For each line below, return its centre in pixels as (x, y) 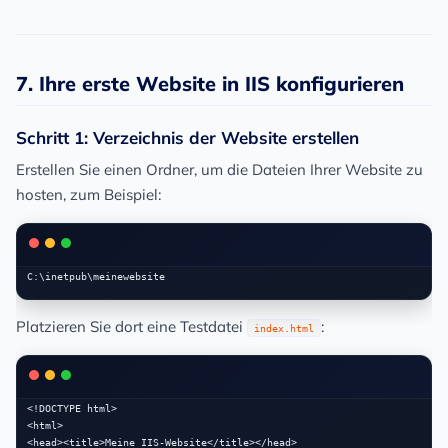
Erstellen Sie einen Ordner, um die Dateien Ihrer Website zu (219, 170)
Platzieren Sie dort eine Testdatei (131, 327)
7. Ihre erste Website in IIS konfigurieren (210, 84)
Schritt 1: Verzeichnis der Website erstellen (187, 138)
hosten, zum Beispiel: (88, 195)
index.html (284, 328)
